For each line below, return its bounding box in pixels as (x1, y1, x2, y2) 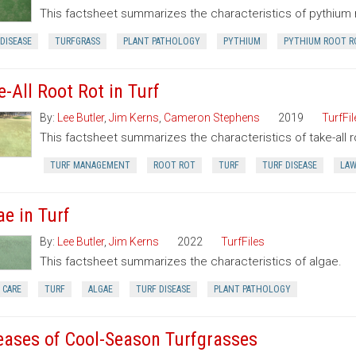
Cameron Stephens (163, 111, 260, 124)
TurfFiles (220, 235, 265, 248)
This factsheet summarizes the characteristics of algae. (39, 254, 342, 269)
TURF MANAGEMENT (49, 160, 130, 171)
